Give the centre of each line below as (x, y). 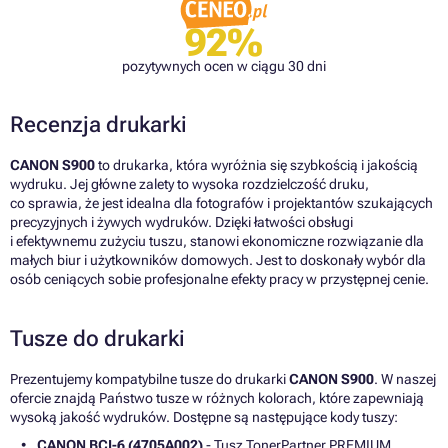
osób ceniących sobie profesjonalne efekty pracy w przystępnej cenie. (219, 279)
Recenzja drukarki (98, 125)
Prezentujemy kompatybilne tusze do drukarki (149, 379)
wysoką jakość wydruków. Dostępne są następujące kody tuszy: (204, 417)
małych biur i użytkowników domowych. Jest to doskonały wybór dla (218, 260)
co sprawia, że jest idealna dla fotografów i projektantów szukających (221, 203)
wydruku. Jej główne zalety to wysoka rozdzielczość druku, (189, 184)
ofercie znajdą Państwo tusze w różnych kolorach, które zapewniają (217, 398)
